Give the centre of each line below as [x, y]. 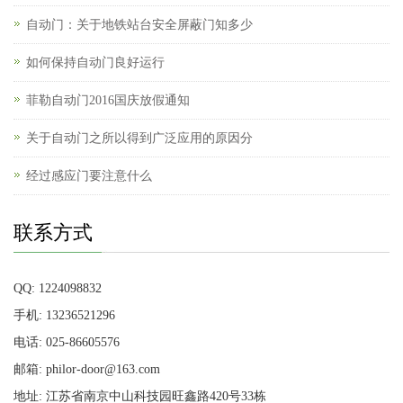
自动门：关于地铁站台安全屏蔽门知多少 [139, 25]
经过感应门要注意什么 [89, 176]
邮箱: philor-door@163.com [87, 370]
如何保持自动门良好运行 [95, 63]
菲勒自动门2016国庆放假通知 [108, 101]
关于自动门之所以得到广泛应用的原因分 [139, 139]
